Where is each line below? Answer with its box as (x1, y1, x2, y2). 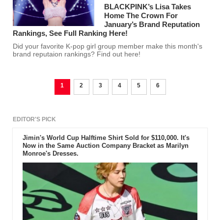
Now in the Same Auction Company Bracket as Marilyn (22, 142, 189, 150)
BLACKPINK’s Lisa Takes (104, 2, 192, 11)
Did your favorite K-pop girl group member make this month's (13, 43, 203, 51)
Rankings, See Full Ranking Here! (13, 29, 128, 38)
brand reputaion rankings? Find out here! (13, 51, 141, 58)
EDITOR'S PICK (13, 116, 56, 123)
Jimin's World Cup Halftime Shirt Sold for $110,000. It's (22, 134, 190, 142)
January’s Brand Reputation (104, 20, 200, 29)
